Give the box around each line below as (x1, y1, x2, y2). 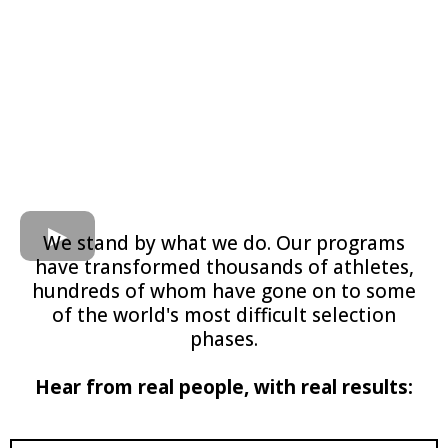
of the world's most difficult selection (52, 301, 396, 328)
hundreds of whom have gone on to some (32, 277, 416, 304)
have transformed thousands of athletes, (34, 253, 414, 280)
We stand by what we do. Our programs (43, 229, 405, 256)
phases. (190, 325, 258, 352)
